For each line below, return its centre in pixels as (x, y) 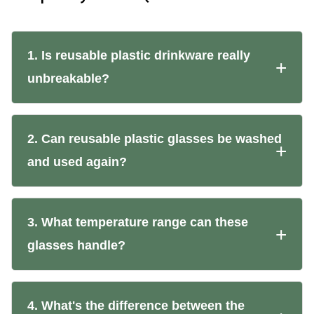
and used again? (77, 162)
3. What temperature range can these (138, 223)
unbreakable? (68, 79)
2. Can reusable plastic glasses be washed (155, 139)
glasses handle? (76, 246)
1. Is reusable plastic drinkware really (139, 56)
